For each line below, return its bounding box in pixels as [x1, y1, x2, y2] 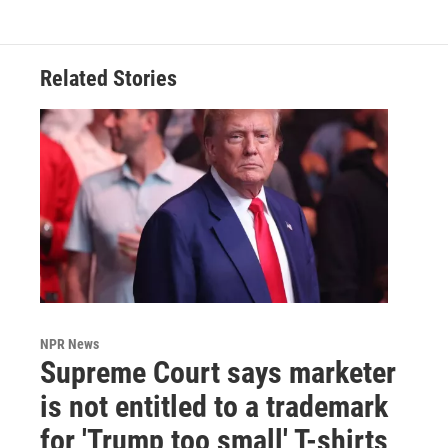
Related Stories [40, 66, 177, 92]
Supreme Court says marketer [40, 354, 396, 390]
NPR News [40, 335, 99, 352]
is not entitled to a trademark [40, 388, 388, 424]
